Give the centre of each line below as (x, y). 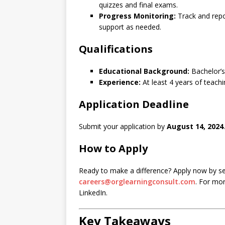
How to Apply (113, 148)
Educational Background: (144, 71)
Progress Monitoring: (137, 16)
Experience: (120, 82)
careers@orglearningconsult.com (137, 182)
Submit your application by (123, 126)
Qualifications (116, 49)
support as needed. (130, 27)
